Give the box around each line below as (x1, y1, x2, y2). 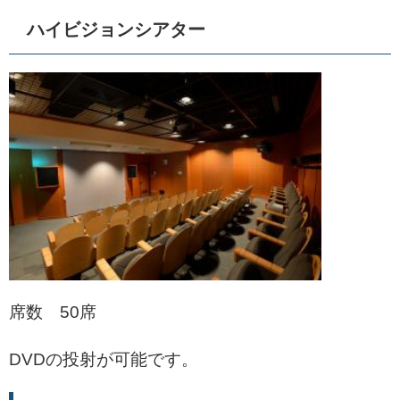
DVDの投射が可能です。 (9, 349, 198, 369)
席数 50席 (9, 302, 96, 321)
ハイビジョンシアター (27, 19, 205, 39)
